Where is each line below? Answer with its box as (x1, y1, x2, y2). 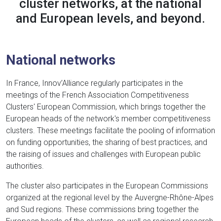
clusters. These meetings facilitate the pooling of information (6, 126, 215, 136)
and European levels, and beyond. (16, 11, 205, 26)
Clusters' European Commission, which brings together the (6, 102, 206, 112)
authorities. (6, 161, 44, 171)
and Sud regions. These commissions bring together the (6, 205, 199, 215)
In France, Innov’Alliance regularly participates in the (6, 78, 183, 88)
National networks (6, 52, 115, 68)
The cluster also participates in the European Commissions (6, 181, 208, 191)
